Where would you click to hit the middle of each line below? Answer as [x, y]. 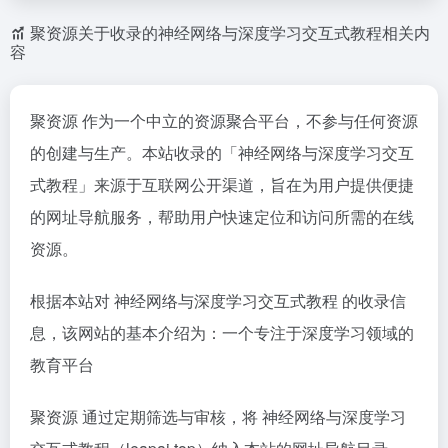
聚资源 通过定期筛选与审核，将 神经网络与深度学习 [218, 416]
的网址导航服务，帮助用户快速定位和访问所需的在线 [222, 216]
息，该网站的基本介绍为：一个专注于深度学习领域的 [222, 332]
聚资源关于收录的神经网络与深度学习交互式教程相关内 [230, 32]
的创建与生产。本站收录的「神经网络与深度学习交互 [222, 152]
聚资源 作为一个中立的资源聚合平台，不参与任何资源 [224, 120]
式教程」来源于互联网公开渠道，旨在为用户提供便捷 [222, 184]
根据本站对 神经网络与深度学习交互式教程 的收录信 [218, 300]
